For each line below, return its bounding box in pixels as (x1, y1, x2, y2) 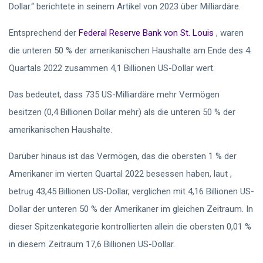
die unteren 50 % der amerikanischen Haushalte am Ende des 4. (9, 45, 252, 56)
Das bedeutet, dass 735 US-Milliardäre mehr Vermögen (9, 89, 220, 100)
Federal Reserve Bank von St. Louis (79, 28, 214, 38)
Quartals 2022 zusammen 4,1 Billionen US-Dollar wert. (9, 63, 215, 73)
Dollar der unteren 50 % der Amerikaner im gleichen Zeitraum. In (9, 204, 253, 214)
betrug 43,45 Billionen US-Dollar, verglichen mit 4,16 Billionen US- (9, 186, 254, 197)
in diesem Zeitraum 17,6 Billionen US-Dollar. (9, 239, 175, 249)
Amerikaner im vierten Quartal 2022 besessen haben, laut (9, 168, 228, 179)
